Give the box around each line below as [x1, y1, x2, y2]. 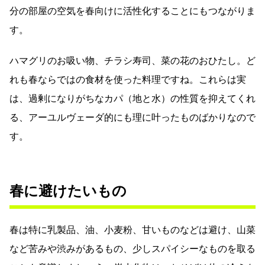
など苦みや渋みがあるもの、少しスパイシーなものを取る [9, 243, 256, 254]
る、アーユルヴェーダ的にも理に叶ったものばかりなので [9, 111, 256, 123]
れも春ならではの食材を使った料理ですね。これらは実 [9, 73, 246, 85]
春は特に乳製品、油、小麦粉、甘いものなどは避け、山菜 [9, 224, 256, 235]
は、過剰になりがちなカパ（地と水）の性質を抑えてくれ [9, 92, 256, 104]
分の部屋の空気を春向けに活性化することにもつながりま [9, 5, 256, 17]
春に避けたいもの [9, 182, 127, 199]
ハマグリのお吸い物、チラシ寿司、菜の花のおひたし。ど [9, 54, 256, 66]
